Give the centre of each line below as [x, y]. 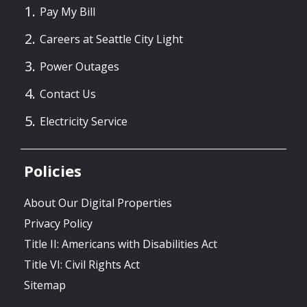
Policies [53, 170]
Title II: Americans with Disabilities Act [121, 244]
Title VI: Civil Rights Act [82, 264]
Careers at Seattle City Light [111, 39]
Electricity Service [84, 121]
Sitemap [45, 285]
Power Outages [79, 66]
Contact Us [68, 94]
